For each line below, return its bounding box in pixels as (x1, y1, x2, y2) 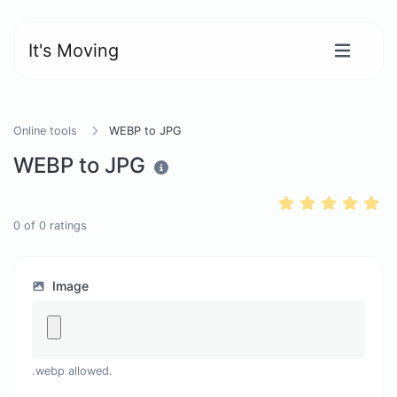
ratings (46, 219, 87, 232)
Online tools (13, 124, 77, 137)
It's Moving (28, 40, 119, 61)
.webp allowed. (32, 364, 113, 378)
